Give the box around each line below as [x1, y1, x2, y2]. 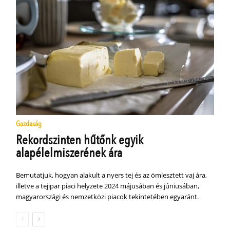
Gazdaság [16, 119, 42, 129]
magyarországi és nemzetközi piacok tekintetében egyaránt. [16, 192, 199, 202]
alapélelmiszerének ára [16, 144, 123, 162]
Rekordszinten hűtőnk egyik [16, 131, 144, 149]
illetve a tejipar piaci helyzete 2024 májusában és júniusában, [16, 181, 200, 191]
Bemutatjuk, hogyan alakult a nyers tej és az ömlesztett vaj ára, [16, 170, 207, 180]
